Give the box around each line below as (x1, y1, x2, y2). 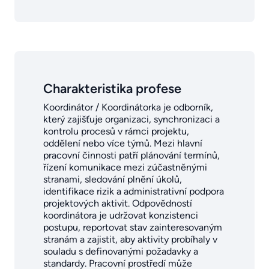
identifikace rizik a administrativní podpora (43, 185, 224, 197)
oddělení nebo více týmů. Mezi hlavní (43, 137, 202, 149)
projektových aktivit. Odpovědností (43, 197, 192, 209)
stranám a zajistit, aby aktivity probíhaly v (43, 233, 217, 245)
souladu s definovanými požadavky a (43, 245, 198, 257)
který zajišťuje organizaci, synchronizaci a (43, 113, 220, 125)
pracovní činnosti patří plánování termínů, (43, 149, 220, 161)
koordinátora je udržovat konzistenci (43, 209, 198, 221)
